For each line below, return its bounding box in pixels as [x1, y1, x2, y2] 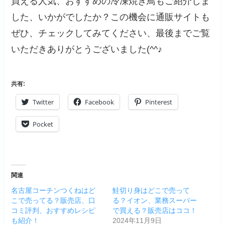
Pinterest [145, 97, 173, 107]
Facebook [85, 97, 115, 107]
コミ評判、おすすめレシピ [11, 206, 96, 215]
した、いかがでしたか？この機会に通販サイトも [11, 12, 210, 22]
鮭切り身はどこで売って [113, 186, 190, 195]
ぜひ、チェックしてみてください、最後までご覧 [11, 28, 210, 38]
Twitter [33, 97, 54, 107]
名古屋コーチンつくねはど [11, 186, 96, 195]
